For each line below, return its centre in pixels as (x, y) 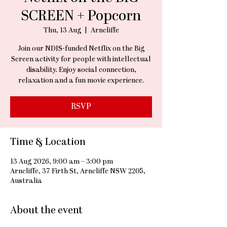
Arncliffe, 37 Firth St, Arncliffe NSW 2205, (78, 172)
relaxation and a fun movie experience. (81, 81)
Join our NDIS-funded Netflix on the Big (81, 49)
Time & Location (48, 142)
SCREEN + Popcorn (81, 17)
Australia (26, 181)
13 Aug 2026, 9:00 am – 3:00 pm (62, 162)
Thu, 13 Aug (62, 31)
